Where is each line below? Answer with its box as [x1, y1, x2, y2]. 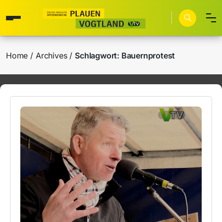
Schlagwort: [75, 51, 121, 60]
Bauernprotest [121, 51, 175, 60]
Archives [36, 51, 67, 60]
